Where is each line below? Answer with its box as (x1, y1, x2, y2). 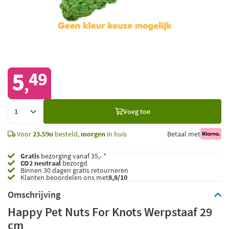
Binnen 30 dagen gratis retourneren (19, 166, 128, 175)
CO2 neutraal (20, 158, 61, 168)
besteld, (53, 129, 81, 139)
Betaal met (167, 129, 200, 139)
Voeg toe (123, 106, 150, 116)
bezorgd (61, 158, 87, 168)
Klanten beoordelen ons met (20, 173, 108, 182)
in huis (105, 129, 127, 139)
